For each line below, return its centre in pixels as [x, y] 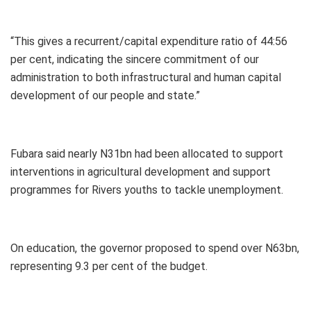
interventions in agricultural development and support [141, 171]
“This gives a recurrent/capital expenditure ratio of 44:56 [149, 41]
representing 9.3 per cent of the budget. [109, 266]
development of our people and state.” [105, 95]
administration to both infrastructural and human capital [146, 77]
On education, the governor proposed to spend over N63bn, [155, 248]
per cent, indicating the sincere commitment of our [135, 59]
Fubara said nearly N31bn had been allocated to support [147, 153]
